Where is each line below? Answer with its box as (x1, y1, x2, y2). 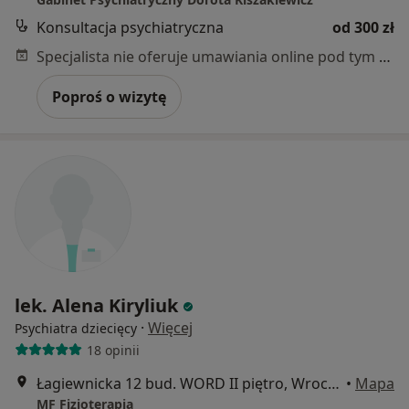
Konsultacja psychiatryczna (37, 17, 224, 38)
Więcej (148, 318, 193, 339)
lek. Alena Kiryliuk (15, 293, 178, 319)
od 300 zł (332, 17, 394, 38)
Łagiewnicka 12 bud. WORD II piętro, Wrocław (328, 373, 340, 394)
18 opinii (86, 341, 140, 359)
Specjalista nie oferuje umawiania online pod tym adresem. (379, 47, 391, 68)
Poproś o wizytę (52, 87, 166, 108)
